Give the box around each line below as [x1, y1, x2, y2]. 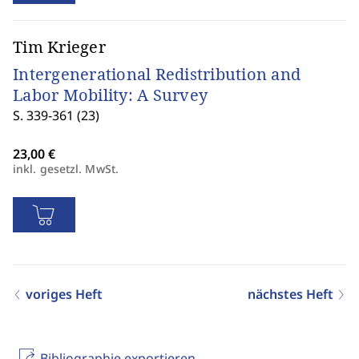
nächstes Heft [248, 285, 337, 303]
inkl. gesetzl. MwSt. [13, 161, 119, 176]
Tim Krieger [13, 36, 106, 58]
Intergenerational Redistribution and [13, 63, 301, 85]
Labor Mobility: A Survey [13, 84, 208, 106]
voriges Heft [22, 285, 103, 303]
